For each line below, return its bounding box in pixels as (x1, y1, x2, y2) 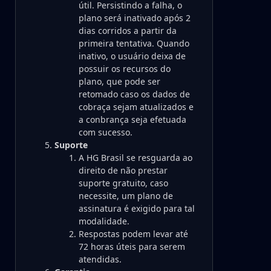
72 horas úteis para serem (79, 241, 185, 252)
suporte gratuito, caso (79, 177, 168, 189)
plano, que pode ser (79, 76, 160, 87)
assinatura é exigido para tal (79, 203, 195, 214)
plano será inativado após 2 (79, 12, 191, 24)
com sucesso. (79, 126, 132, 138)
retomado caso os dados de (79, 88, 190, 100)
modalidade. (79, 215, 129, 227)
